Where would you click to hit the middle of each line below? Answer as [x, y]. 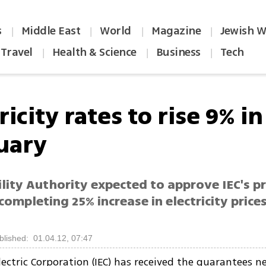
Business [178, 52]
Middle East [51, 31]
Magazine [176, 31]
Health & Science [94, 52]
